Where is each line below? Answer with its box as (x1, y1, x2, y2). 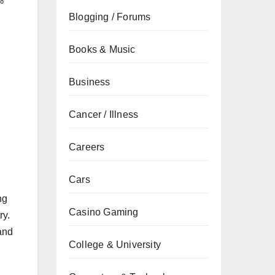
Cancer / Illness (69, 109, 139, 120)
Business (69, 77, 110, 87)
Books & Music (69, 44, 136, 55)
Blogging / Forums (69, 12, 151, 22)
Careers (69, 142, 105, 152)
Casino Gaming (69, 207, 139, 217)
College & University (69, 239, 161, 250)
